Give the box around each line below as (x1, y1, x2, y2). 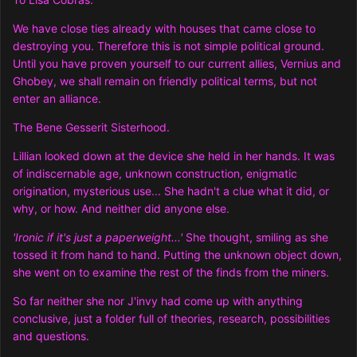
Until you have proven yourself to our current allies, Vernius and (13, 57, 341, 71)
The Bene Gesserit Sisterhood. (13, 120, 170, 135)
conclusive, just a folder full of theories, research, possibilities (13, 312, 330, 326)
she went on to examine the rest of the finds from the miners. (13, 265, 329, 280)
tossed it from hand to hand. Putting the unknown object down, (13, 248, 342, 262)
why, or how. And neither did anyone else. (13, 202, 229, 216)
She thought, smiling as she (186, 230, 328, 245)
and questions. (13, 329, 89, 343)
